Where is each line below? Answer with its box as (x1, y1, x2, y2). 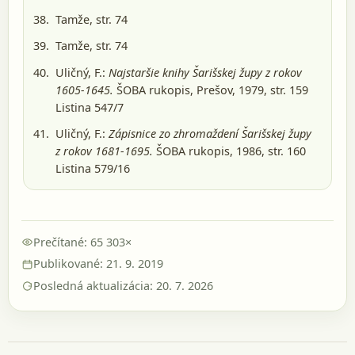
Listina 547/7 (55, 99, 124, 115)
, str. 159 (264, 82, 308, 97)
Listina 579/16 (55, 161, 130, 177)
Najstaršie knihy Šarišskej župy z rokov (109, 64, 302, 80)
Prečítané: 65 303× (33, 234, 132, 250)
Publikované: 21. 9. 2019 (33, 256, 164, 272)
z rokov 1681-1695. (55, 143, 153, 159)
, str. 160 (261, 143, 306, 159)
